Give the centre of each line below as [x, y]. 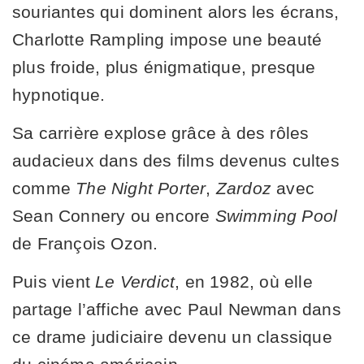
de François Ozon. [85, 243]
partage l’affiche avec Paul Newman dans [177, 309]
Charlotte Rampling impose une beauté [167, 39]
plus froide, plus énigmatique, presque [164, 67]
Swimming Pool [276, 215]
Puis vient [54, 281]
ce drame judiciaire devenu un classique [172, 336]
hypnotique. [59, 94]
